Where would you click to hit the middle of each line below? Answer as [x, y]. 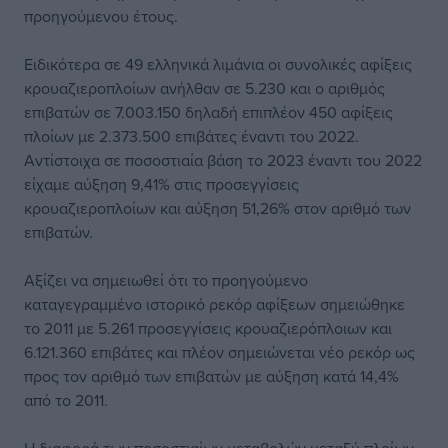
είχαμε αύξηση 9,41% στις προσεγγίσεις [161, 184]
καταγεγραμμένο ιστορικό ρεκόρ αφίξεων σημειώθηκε [214, 304]
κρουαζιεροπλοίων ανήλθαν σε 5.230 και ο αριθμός [204, 88]
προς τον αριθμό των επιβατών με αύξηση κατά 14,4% [211, 376]
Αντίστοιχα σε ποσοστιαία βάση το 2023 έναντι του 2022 [223, 160]
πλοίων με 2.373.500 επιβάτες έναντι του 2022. [191, 136]
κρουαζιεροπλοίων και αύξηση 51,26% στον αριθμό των [217, 208]
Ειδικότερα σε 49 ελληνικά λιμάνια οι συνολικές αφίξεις [218, 64]
